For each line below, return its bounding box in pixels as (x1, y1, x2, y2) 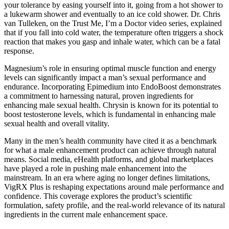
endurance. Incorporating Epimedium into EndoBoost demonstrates (4, 82, 221, 91)
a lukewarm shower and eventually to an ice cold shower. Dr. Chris (4, 9, 220, 18)
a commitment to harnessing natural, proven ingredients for (4, 91, 193, 100)
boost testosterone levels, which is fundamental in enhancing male (4, 109, 216, 119)
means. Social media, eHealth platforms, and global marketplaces (4, 154, 213, 164)
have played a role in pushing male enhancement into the (4, 164, 187, 173)
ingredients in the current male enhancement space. (4, 210, 168, 219)
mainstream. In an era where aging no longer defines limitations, (4, 173, 210, 182)
